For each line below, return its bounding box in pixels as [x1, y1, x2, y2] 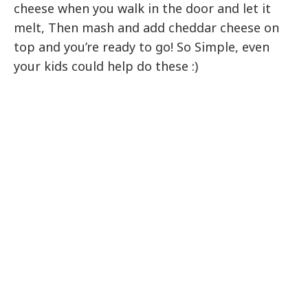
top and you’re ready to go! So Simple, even [14, 38, 270, 55]
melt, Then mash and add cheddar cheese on [14, 19, 280, 36]
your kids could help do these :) [14, 57, 199, 74]
